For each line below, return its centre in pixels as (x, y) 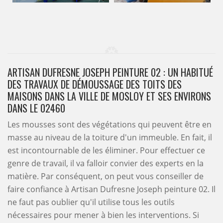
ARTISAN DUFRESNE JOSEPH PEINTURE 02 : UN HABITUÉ (110, 72)
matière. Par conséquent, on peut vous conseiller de (106, 176)
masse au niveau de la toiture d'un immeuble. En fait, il (110, 137)
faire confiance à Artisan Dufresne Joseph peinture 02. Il (111, 189)
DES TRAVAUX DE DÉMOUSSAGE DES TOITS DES (95, 84)
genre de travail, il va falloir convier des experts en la (106, 163)
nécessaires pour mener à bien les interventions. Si (103, 215)
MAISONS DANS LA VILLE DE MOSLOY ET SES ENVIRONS (109, 96)
